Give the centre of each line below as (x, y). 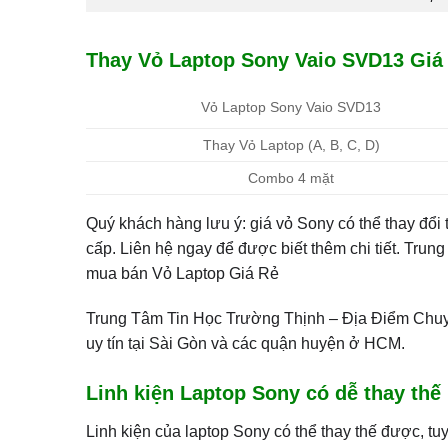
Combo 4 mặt (291, 177)
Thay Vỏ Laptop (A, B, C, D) (291, 144)
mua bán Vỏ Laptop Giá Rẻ (182, 273)
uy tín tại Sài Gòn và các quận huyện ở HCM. (245, 344)
